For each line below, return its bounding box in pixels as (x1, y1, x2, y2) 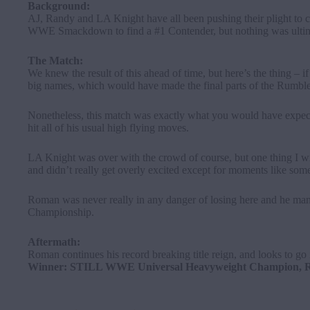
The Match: (28, 55, 83, 66)
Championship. (28, 206, 94, 218)
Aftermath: (28, 236, 80, 248)
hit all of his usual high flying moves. (28, 122, 189, 134)
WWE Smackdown (28, 25, 113, 37)
